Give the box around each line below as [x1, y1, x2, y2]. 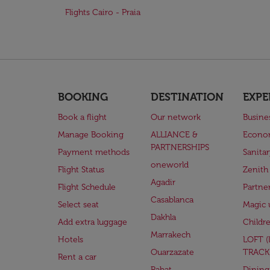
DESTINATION [150, 90, 224, 104]
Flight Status [58, 165, 104, 175]
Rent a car [58, 252, 96, 262]
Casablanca [150, 195, 193, 205]
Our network [150, 112, 201, 122]
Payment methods [58, 147, 130, 157]
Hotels [58, 234, 83, 245]
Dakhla [150, 212, 176, 222]
